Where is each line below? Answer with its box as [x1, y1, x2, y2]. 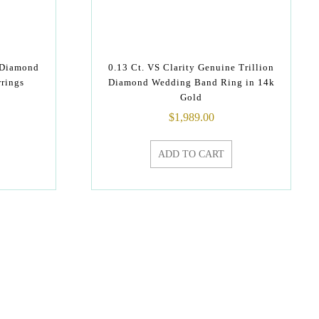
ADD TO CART [158, 148, 224, 159]
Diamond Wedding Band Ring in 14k [108, 77, 275, 88]
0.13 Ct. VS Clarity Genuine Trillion [108, 62, 274, 73]
